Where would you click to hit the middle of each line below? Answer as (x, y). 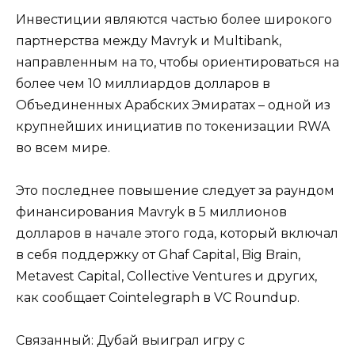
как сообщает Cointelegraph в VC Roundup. (158, 298)
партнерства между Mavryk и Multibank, (149, 40)
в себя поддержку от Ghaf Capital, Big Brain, (158, 255)
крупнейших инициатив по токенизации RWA (173, 126)
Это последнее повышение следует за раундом (175, 191)
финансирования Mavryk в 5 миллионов (151, 212)
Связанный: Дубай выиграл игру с (130, 341)
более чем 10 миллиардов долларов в (143, 83)
